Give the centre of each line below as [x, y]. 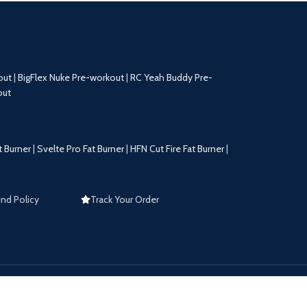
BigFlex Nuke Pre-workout [71, 77]
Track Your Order [125, 199]
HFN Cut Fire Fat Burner [177, 148]
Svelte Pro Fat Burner [81, 148]
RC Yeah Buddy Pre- [171, 77]
